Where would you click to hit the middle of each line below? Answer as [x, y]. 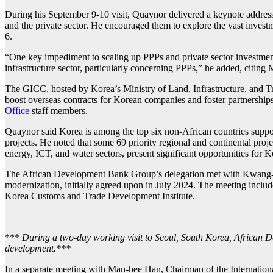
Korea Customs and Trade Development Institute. [100, 196]
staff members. [58, 110]
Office [17, 110]
